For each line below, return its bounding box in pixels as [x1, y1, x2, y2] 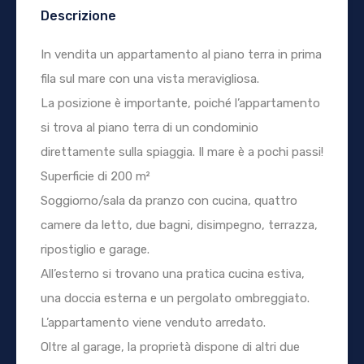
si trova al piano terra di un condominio [41, 119, 258, 135]
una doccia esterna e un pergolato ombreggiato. [41, 290, 310, 305]
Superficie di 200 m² [41, 168, 150, 184]
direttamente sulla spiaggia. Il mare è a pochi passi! [41, 144, 323, 159]
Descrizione [41, 7, 116, 24]
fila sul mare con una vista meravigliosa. [41, 71, 259, 86]
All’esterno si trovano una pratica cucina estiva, [41, 266, 305, 281]
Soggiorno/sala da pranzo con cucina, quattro [41, 193, 297, 208]
